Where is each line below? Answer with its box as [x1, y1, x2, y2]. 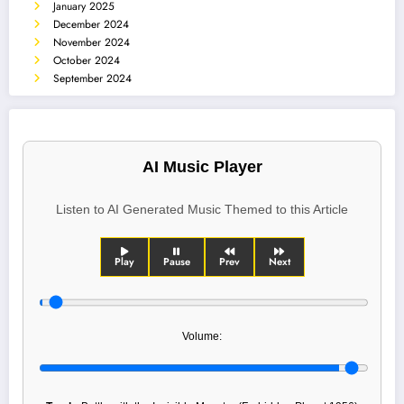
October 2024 [53, 52, 120, 69]
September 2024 [53, 70, 132, 87]
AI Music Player [142, 157, 262, 176]
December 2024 [53, 16, 129, 33]
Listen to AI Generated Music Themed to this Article [56, 202, 348, 217]
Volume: [182, 330, 222, 344]
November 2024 [53, 34, 130, 51]
